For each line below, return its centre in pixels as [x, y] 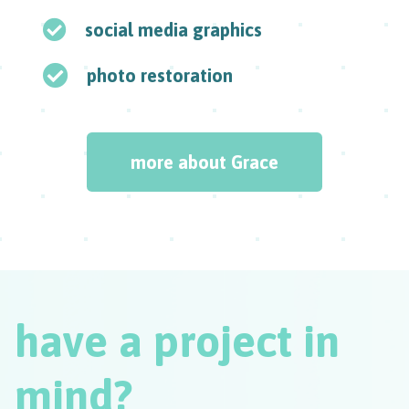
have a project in [177, 341]
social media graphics [173, 30]
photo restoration [160, 76]
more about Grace [204, 163]
